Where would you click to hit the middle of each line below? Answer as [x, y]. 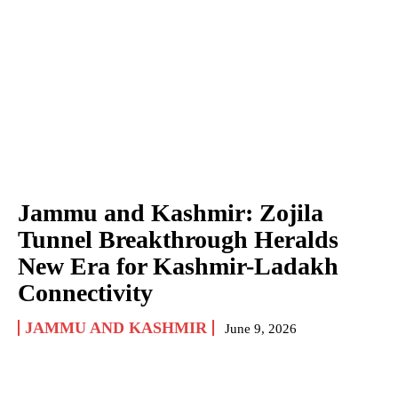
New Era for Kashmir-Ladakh [178, 266]
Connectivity [85, 292]
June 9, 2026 [261, 328]
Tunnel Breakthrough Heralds [178, 239]
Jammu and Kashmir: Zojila [171, 212]
